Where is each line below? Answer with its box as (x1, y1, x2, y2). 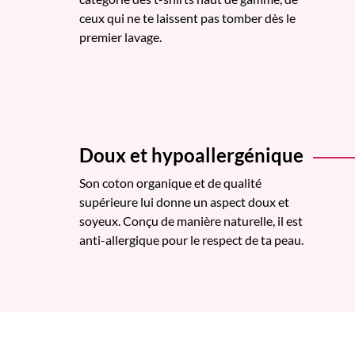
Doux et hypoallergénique (79, 143, 303, 166)
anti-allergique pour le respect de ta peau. (79, 231, 303, 247)
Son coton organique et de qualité (79, 174, 261, 190)
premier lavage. (79, 29, 162, 44)
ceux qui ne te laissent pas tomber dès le (79, 10, 296, 25)
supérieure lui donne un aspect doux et (79, 193, 289, 209)
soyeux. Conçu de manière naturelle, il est (79, 212, 303, 228)
